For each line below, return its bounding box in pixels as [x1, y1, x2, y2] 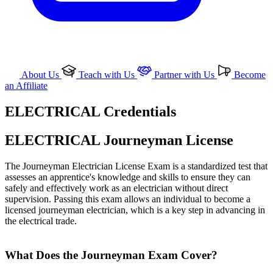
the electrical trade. [5, 215, 77, 226]
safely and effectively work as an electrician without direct [5, 182, 228, 193]
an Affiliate [5, 80, 48, 91]
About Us [19, 69, 62, 80]
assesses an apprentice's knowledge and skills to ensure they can [5, 171, 250, 182]
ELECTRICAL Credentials [5, 103, 176, 119]
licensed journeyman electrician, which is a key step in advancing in [5, 204, 265, 215]
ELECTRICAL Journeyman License [5, 132, 233, 148]
